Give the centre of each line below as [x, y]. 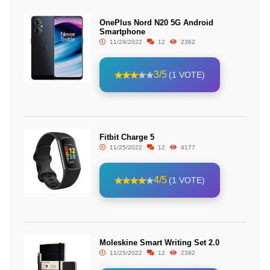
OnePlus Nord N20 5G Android [156, 23]
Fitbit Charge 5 [127, 137]
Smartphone [122, 32]
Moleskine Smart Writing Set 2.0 [159, 243]
